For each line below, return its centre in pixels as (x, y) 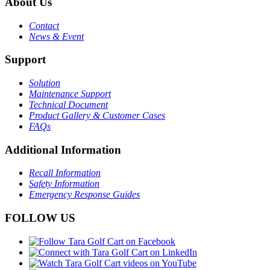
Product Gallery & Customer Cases (97, 116)
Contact (44, 25)
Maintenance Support (70, 94)
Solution (45, 83)
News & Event (56, 36)
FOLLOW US (40, 218)
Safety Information (64, 184)
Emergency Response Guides (84, 195)
